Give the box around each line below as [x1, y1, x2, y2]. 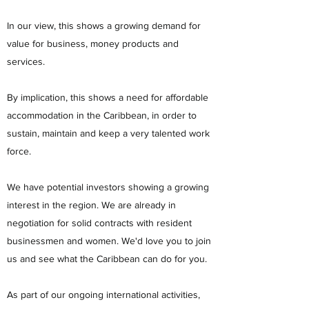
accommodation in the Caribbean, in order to [7, 110, 197, 121]
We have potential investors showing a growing [7, 181, 209, 192]
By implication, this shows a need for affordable [7, 92, 208, 103]
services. [7, 56, 45, 67]
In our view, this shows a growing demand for [7, 20, 201, 31]
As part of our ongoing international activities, [7, 289, 200, 300]
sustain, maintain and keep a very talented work [7, 128, 210, 139]
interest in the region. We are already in [7, 199, 176, 210]
